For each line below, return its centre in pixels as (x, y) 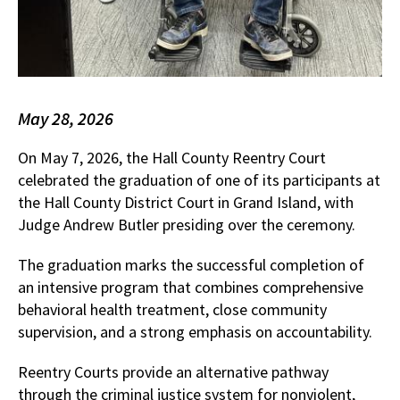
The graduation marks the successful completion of (191, 265)
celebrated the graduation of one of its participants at (199, 180)
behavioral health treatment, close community (172, 310)
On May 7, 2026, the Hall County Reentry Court (172, 158)
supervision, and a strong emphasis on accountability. (195, 332)
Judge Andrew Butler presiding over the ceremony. (187, 225)
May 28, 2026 (66, 119)
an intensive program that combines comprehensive (191, 287)
